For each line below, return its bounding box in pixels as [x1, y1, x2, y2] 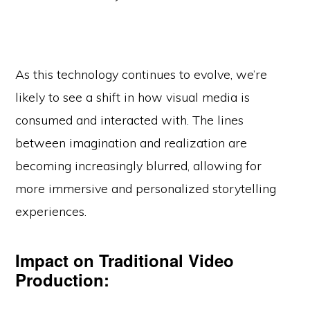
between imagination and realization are [15, 134, 248, 151]
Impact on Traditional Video [15, 248, 235, 272]
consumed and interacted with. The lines [15, 111, 244, 128]
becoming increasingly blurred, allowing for [15, 157, 262, 174]
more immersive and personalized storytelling [15, 180, 277, 197]
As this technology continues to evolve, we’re [15, 66, 268, 82]
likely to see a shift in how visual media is [15, 89, 250, 105]
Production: [15, 267, 110, 291]
